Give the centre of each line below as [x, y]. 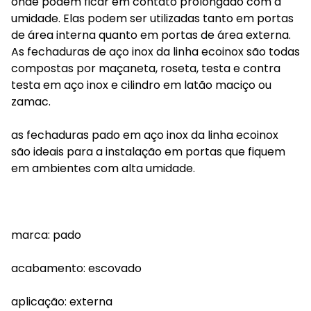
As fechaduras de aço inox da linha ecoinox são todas [155, 52]
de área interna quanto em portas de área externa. [151, 35]
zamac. [31, 102]
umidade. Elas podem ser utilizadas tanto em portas [152, 18]
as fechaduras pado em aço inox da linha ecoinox [145, 135]
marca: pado [46, 235]
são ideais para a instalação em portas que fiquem [148, 152]
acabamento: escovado [76, 268]
